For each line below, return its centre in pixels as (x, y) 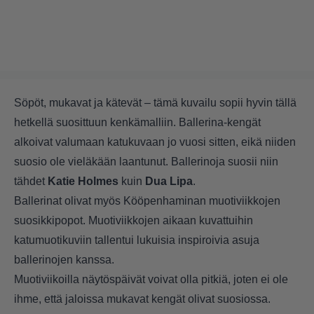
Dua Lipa (169, 182)
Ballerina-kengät (220, 123)
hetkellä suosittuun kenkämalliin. (96, 123)
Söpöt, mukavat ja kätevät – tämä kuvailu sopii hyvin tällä (155, 103)
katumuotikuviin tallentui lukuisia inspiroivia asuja (137, 240)
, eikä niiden (266, 142)
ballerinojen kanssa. (64, 260)
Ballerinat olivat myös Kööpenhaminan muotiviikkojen (147, 201)
